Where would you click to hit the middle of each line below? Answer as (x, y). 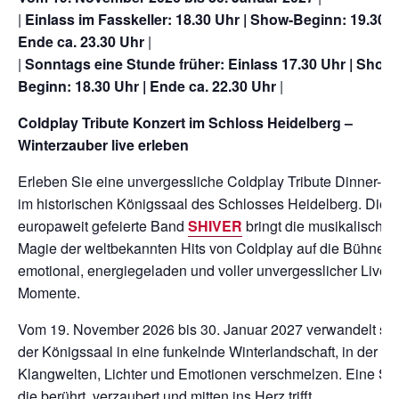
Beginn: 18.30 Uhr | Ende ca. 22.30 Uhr (147, 86)
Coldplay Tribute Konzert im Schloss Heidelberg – (185, 123)
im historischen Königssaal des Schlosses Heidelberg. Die (203, 204)
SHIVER (215, 226)
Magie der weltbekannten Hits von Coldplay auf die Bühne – (207, 248)
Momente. (49, 293)
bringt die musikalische (317, 226)
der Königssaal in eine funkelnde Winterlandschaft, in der (198, 352)
